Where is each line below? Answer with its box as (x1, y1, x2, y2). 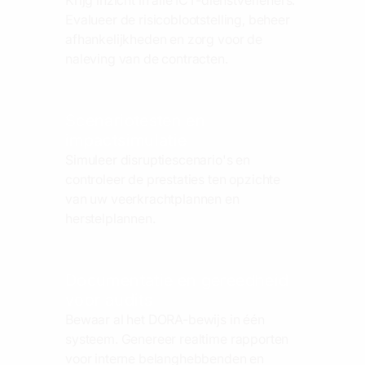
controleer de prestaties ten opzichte (65, 170, 281, 187)
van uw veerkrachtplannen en (65, 190, 240, 207)
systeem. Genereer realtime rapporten (65, 330, 289, 347)
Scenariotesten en (65, 110, 206, 130)
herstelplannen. (65, 209, 156, 226)
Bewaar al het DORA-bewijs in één (65, 310, 265, 328)
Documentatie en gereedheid (65, 270, 289, 290)
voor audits (65, 289, 152, 310)
